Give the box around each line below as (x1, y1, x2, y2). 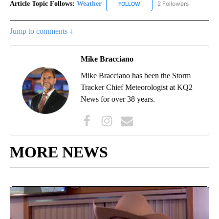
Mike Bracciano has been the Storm (81, 71, 191, 80)
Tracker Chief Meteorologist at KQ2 (81, 83, 193, 92)
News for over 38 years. (81, 95, 155, 104)
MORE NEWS (10, 143, 108, 161)
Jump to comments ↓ (10, 27, 73, 36)
